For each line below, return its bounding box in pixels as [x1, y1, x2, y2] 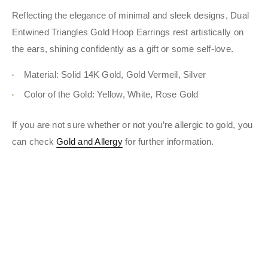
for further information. [122, 136, 214, 147]
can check [12, 136, 57, 147]
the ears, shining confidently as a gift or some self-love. [12, 44, 234, 54]
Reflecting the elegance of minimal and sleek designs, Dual [12, 10, 249, 21]
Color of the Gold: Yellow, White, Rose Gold [24, 89, 199, 100]
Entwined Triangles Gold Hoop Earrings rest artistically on [12, 27, 244, 38]
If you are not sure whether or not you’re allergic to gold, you [12, 119, 253, 130]
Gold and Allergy [56, 136, 123, 147]
